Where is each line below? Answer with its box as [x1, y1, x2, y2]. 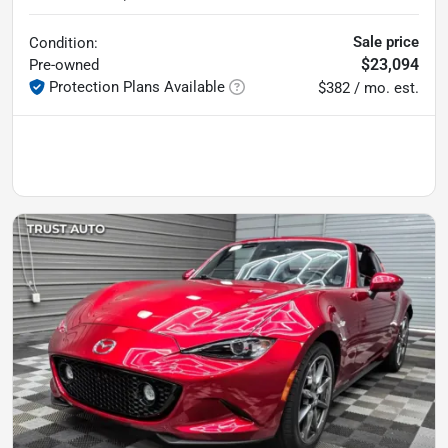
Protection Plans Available [49, 77, 225, 96]
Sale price [353, 32, 419, 51]
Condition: [29, 33, 98, 52]
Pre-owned [29, 55, 99, 74]
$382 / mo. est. [318, 78, 419, 97]
